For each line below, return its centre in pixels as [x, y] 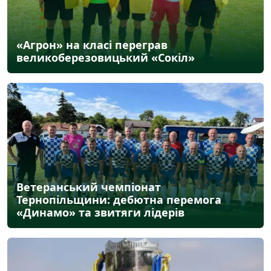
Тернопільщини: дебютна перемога [119, 199]
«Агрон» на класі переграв [92, 45]
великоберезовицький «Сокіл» [106, 58]
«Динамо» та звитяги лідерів [100, 212]
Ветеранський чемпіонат [89, 187]
